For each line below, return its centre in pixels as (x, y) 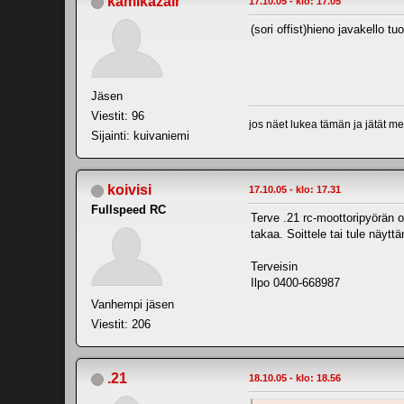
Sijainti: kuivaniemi (140, 135)
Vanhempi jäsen (133, 304)
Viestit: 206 (121, 324)
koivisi (129, 189)
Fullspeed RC (129, 209)
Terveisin (274, 266)
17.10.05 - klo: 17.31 (295, 189)
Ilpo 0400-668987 (295, 282)
